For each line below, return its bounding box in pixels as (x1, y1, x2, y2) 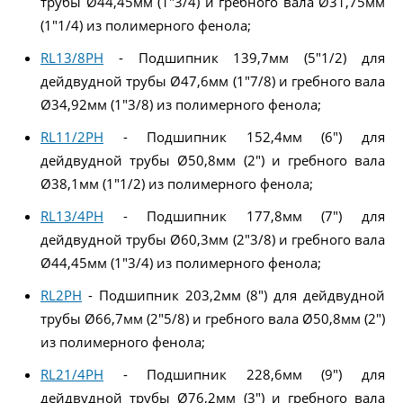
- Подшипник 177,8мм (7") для (103, 206, 385, 225)
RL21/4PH (40, 364, 103, 383)
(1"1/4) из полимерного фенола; (40, 15, 251, 34)
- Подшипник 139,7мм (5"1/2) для (103, 48, 385, 67)
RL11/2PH (40, 127, 103, 146)
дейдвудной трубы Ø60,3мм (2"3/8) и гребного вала (40, 229, 385, 248)
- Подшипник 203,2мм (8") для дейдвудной (82, 285, 385, 304)
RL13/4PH (40, 206, 103, 225)
